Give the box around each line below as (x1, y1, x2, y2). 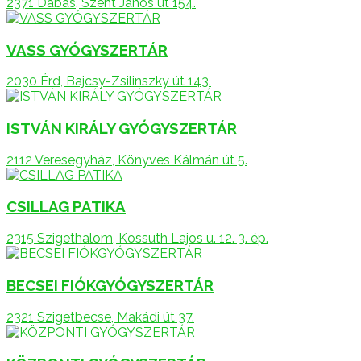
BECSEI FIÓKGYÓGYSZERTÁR (6, 276, 214, 294)
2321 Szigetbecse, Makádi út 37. (6, 309, 194, 325)
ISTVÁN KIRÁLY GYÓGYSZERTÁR (6, 118, 237, 137)
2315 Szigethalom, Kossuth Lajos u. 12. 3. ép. (6, 230, 268, 247)
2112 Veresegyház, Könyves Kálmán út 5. (6, 151, 247, 168)
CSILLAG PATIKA (6, 197, 126, 216)
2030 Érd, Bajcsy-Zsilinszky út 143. (6, 73, 211, 89)
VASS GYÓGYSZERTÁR (6, 40, 168, 59)
